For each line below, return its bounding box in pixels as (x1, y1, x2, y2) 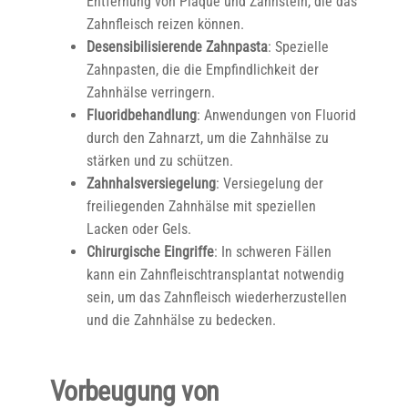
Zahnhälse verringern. (86, 84, 215, 101)
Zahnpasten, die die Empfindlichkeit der (86, 61, 319, 78)
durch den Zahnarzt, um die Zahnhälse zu (86, 129, 329, 147)
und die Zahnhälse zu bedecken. (86, 311, 276, 329)
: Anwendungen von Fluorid (196, 107, 356, 124)
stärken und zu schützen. (86, 152, 233, 169)
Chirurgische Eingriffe (86, 243, 214, 260)
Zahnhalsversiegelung (86, 175, 216, 192)
